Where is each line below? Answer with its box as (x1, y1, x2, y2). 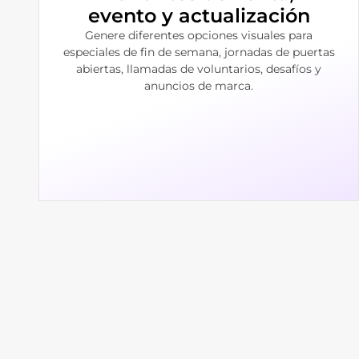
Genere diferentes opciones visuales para (85, 27, 313, 42)
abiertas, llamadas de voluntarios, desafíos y (76, 61, 321, 76)
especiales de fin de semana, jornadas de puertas (63, 44, 335, 59)
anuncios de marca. (144, 78, 253, 93)
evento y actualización (87, 3, 310, 27)
